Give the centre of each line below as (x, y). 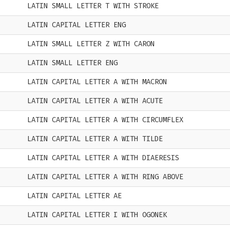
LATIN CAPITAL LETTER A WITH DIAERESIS (103, 158)
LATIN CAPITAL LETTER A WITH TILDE (95, 139)
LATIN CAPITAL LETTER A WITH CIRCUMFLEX (105, 120)
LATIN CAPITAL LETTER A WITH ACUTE (95, 101)
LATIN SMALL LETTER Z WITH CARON (91, 44)
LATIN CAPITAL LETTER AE (74, 196)
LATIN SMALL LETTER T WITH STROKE (93, 6)
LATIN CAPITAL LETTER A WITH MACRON (97, 82)
